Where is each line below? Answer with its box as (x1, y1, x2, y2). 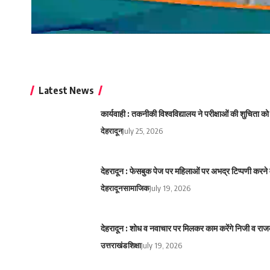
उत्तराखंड (101, 240, 127, 251)
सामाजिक (123, 183, 149, 193)
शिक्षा (128, 240, 141, 251)
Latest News (39, 84, 94, 97)
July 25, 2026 (122, 126, 163, 136)
